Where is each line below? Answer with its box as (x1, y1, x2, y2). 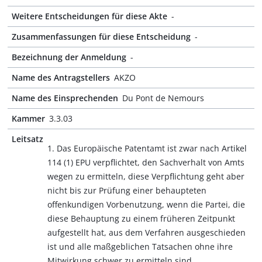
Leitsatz (12, 133, 43, 144)
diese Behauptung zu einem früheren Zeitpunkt (47, 213, 235, 224)
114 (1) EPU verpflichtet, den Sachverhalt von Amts (47, 157, 244, 168)
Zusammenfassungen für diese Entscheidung (12, 31, 191, 42)
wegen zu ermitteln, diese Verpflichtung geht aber (47, 171, 244, 182)
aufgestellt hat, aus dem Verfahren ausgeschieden (47, 227, 246, 238)
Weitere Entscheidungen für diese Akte (12, 11, 167, 22)
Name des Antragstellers (12, 72, 110, 83)
